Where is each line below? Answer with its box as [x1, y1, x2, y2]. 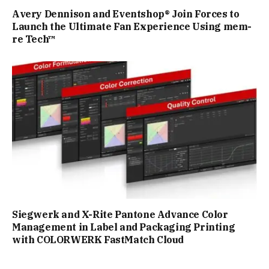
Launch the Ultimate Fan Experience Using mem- [12, 20, 252, 32]
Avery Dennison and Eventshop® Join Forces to [12, 7, 240, 20]
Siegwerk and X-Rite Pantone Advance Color [12, 208, 228, 221]
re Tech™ [12, 32, 56, 45]
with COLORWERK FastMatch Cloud [12, 234, 184, 246]
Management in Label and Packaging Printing [12, 221, 235, 234]
